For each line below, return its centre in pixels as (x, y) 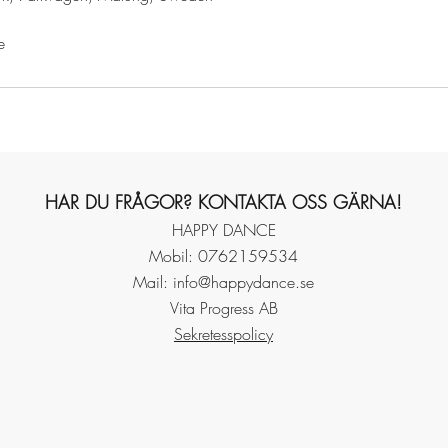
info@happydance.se (243, 282)
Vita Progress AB (223, 308)
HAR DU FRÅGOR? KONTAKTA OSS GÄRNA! (223, 202)
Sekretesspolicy (223, 334)
